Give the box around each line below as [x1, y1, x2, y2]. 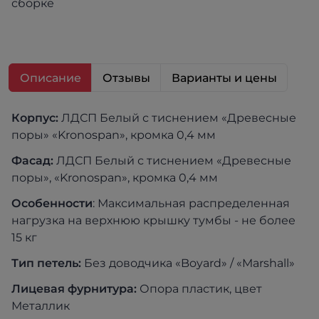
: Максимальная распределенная [93, 197, 290, 210]
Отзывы [103, 71, 150, 85]
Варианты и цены [172, 71, 277, 85]
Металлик [11, 299, 70, 313]
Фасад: [11, 154, 53, 167]
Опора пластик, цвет [140, 282, 262, 296]
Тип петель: [11, 256, 81, 270]
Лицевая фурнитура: [11, 282, 140, 296]
